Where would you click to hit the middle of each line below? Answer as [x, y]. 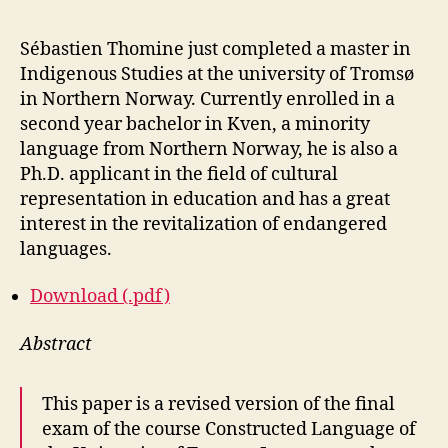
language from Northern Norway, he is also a [209, 149]
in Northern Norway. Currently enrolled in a [207, 99]
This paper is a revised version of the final [218, 404]
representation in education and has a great [205, 199]
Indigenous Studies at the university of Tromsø [217, 74]
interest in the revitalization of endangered [203, 224]
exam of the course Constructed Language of [229, 429]
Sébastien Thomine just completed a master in [215, 49]
